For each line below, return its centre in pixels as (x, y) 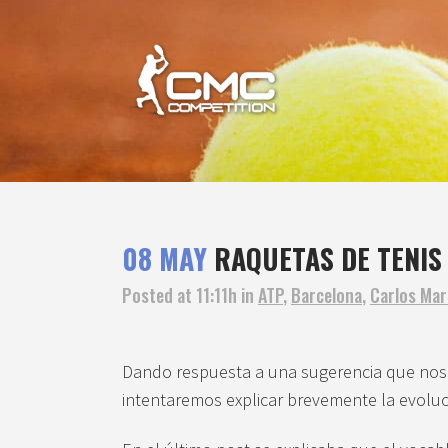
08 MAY (164, 259)
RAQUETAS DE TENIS (324, 259)
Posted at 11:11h (179, 295)
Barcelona (326, 295)
